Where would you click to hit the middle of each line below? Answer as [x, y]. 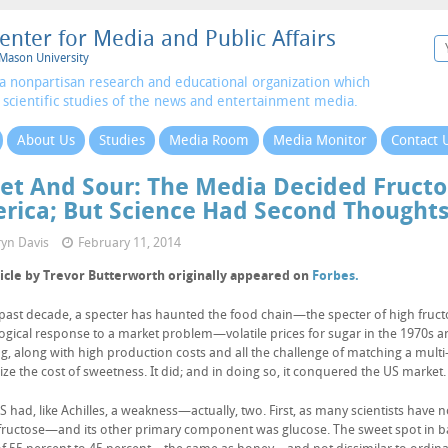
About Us [46, 140]
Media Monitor [320, 140]
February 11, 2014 [129, 242]
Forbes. [335, 275]
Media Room [209, 140]
